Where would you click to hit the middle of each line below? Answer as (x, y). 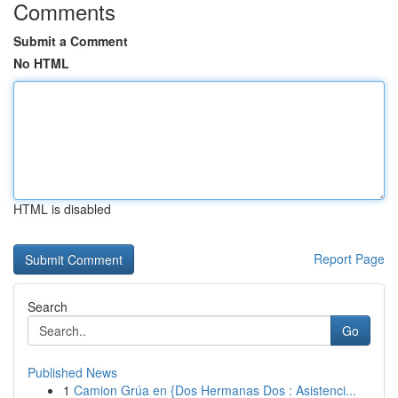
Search (48, 306)
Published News (72, 372)
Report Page (349, 259)
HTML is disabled (62, 209)
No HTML (41, 63)
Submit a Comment (71, 41)
